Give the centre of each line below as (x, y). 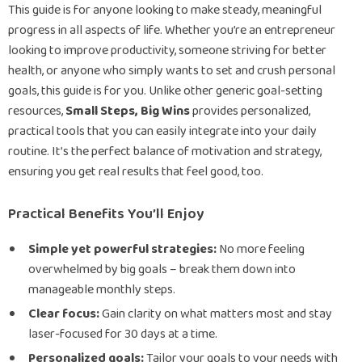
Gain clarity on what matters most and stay (216, 314)
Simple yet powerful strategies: (122, 249)
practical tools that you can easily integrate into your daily (162, 131)
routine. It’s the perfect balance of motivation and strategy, (165, 152)
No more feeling (261, 249)
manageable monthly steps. (102, 290)
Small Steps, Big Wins (128, 111)
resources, (37, 111)
